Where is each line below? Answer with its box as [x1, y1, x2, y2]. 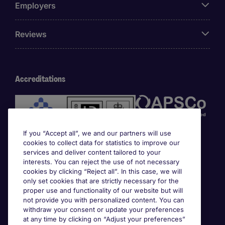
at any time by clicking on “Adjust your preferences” [23, 215, 185, 223]
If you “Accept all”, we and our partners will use [23, 129, 171, 137]
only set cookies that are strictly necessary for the [23, 177, 179, 185]
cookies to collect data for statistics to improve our [23, 139, 180, 147]
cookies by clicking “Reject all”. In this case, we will [23, 167, 182, 175]
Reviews [15, 29, 47, 39]
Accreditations [15, 74, 65, 85]
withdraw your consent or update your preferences [23, 205, 184, 213]
